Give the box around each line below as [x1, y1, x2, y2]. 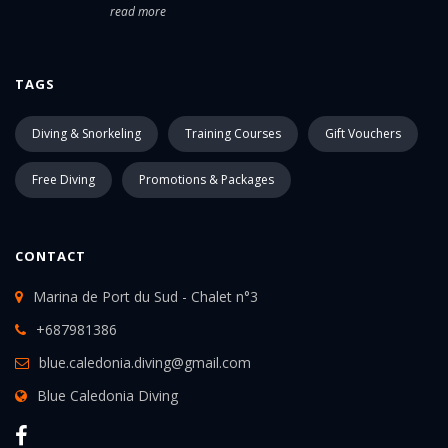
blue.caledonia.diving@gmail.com [39, 352, 251, 372]
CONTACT [15, 246, 86, 265]
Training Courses [185, 124, 281, 142]
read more [110, 2, 166, 20]
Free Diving [32, 170, 95, 188]
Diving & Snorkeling [32, 124, 141, 142]
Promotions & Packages [139, 170, 274, 188]
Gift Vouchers [325, 124, 401, 142]
